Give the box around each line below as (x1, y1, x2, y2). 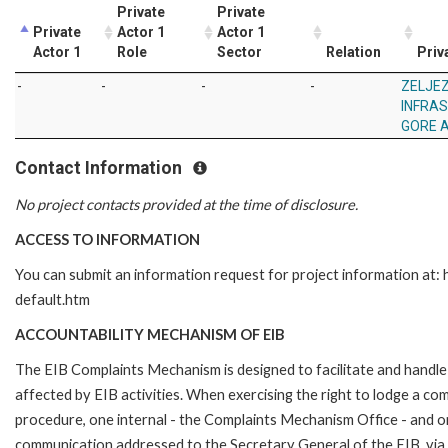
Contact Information (15, 157, 186, 178)
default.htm (15, 291, 90, 309)
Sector (217, 43, 262, 60)
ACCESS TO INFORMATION (15, 231, 200, 249)
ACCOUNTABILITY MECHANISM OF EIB (15, 326, 285, 344)
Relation (326, 43, 381, 60)
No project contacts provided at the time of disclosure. (15, 196, 358, 214)
